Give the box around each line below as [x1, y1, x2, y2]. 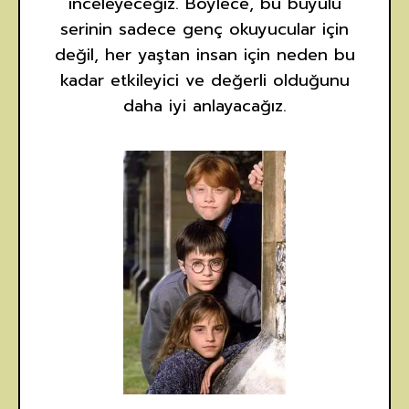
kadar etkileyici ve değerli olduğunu [59, 68, 350, 93]
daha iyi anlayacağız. [122, 93, 287, 119]
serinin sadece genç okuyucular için [60, 16, 349, 42]
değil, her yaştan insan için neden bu [54, 42, 355, 68]
